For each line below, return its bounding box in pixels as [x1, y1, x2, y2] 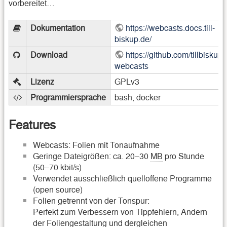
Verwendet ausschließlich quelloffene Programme [33, 172, 212, 184]
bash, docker [115, 91, 161, 103]
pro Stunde [163, 149, 204, 162]
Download [30, 49, 67, 61]
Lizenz [30, 75, 54, 88]
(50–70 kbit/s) [33, 161, 82, 173]
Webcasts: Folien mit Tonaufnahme [33, 138, 160, 150]
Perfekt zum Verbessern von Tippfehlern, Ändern [33, 205, 207, 217]
